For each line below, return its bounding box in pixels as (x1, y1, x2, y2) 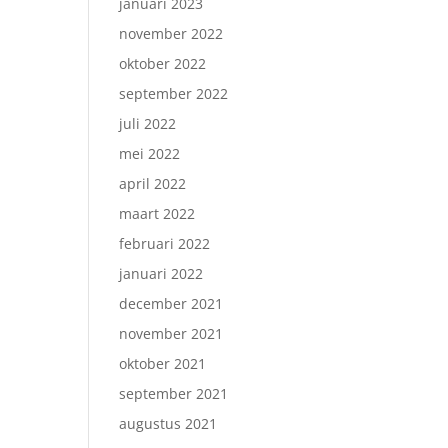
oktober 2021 (119, 354, 207, 373)
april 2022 (119, 174, 187, 193)
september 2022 (119, 84, 229, 103)
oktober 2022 (119, 54, 207, 73)
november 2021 (119, 324, 224, 343)
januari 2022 (119, 264, 204, 283)
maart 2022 (119, 204, 196, 223)
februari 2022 (119, 234, 211, 253)
